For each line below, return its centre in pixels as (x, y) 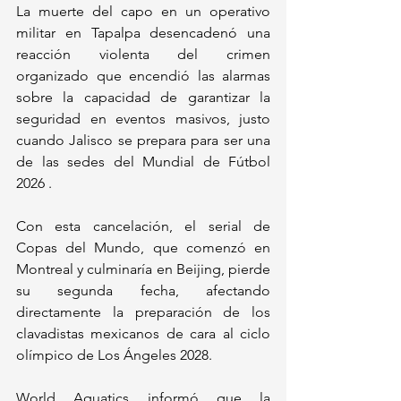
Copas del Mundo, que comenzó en (143, 248)
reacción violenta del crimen (143, 55)
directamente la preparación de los (143, 312)
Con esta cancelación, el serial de (143, 226)
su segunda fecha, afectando (143, 291)
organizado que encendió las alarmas (143, 76)
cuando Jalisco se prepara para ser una (143, 141)
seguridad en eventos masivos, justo (143, 119)
